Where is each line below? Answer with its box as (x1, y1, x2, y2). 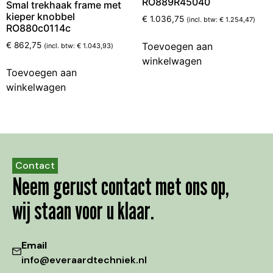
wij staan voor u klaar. (12, 196, 154, 225)
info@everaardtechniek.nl (21, 253, 147, 267)
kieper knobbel (6, 10, 75, 23)
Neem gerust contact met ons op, (12, 171, 229, 201)
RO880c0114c (6, 22, 71, 35)
